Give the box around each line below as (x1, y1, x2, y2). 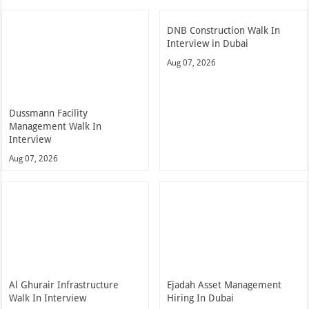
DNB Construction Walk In (167, 24, 281, 36)
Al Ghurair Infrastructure (9, 279, 119, 290)
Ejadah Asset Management (167, 279, 282, 290)
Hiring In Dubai (167, 292, 235, 303)
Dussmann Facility (9, 107, 88, 119)
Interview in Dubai (167, 37, 249, 49)
